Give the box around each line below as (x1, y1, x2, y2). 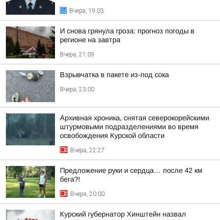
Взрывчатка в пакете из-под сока (60, 71, 169, 79)
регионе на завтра (60, 36, 120, 44)
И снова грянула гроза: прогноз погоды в (60, 27, 194, 35)
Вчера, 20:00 (70, 191, 105, 197)
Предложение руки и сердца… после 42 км (60, 166, 202, 174)
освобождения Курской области (60, 132, 165, 139)
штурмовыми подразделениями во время (60, 123, 198, 131)
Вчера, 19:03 (69, 7, 104, 14)
